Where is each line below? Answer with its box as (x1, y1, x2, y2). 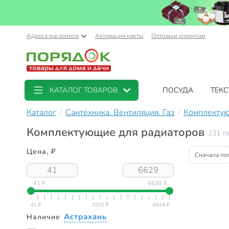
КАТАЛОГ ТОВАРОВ (50, 85, 118, 95)
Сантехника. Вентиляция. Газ (65, 107, 174, 118)
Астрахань (63, 211, 107, 222)
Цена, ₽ (27, 147, 56, 157)
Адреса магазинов (27, 32, 79, 40)
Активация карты (95, 32, 144, 40)
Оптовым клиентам (151, 32, 205, 40)
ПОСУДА (163, 85, 194, 95)
